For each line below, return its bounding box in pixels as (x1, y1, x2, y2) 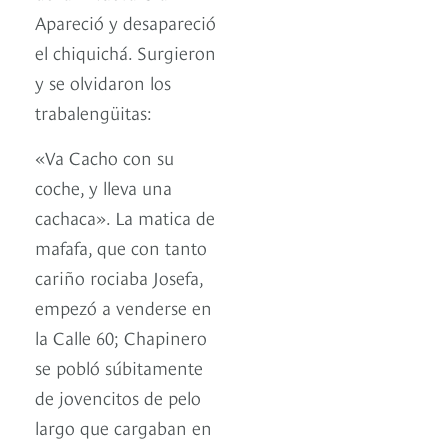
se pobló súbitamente (35, 353, 203, 379)
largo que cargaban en (35, 413, 212, 439)
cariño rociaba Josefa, (35, 263, 203, 289)
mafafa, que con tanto (35, 233, 207, 259)
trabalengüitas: (35, 98, 152, 124)
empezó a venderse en (35, 293, 212, 319)
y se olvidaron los (35, 68, 171, 94)
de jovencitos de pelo (35, 383, 201, 409)
